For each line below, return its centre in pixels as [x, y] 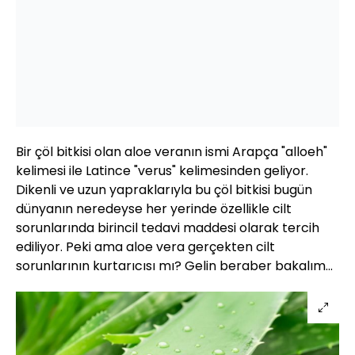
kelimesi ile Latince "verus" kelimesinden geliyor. [162, 170]
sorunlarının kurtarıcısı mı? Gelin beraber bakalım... [174, 265]
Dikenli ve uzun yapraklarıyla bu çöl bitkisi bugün [164, 189]
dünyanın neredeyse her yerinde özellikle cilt [154, 208]
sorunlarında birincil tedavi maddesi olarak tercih [168, 227]
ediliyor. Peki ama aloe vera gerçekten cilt [145, 246]
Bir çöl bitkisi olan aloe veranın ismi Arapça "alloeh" [172, 151]
